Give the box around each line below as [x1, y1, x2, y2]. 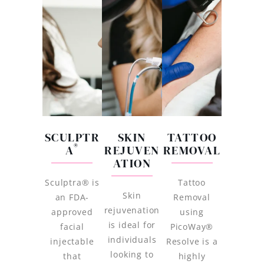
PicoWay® [170, 221, 214, 233]
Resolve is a [166, 236, 218, 247]
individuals [107, 234, 157, 246]
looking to [110, 249, 154, 260]
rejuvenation [104, 204, 160, 216]
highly [178, 250, 206, 262]
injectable [50, 236, 94, 247]
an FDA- [55, 192, 90, 203]
